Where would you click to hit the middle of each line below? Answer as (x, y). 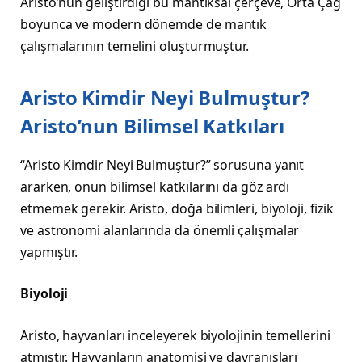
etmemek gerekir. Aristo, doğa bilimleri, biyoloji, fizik (177, 208)
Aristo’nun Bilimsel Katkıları (152, 125)
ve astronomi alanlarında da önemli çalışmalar (160, 230)
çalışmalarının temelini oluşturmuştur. (135, 46)
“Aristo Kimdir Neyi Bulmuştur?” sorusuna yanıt (162, 164)
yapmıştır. (49, 252)
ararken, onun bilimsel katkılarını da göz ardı (155, 186)
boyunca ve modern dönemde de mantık (144, 24)
